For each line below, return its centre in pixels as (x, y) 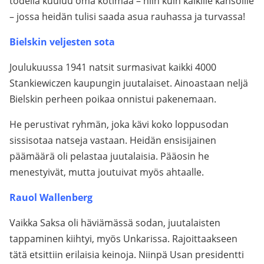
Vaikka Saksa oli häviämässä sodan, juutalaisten (115, 223)
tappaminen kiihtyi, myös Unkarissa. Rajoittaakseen (123, 239)
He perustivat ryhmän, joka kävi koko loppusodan (119, 124)
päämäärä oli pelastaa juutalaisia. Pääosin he (109, 156)
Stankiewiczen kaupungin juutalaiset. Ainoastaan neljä (129, 83)
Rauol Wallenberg (51, 197)
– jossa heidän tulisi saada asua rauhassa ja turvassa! (127, 16)
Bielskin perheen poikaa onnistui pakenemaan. (113, 99)
